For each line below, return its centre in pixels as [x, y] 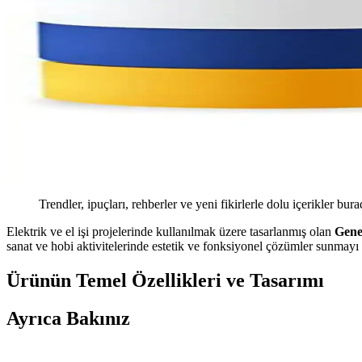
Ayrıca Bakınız [68, 319]
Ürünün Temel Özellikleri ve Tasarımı [165, 281]
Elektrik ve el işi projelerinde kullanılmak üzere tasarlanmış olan [170, 232]
